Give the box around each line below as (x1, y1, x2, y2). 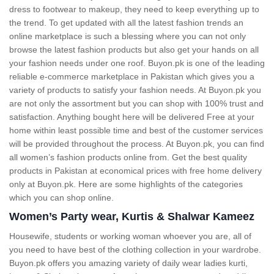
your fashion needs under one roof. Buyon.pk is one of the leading (9, 58, 265, 68)
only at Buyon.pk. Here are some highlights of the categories (9, 179, 243, 189)
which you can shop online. (9, 193, 114, 202)
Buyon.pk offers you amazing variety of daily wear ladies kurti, (9, 258, 248, 268)
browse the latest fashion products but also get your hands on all (9, 45, 259, 54)
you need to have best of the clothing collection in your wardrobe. (9, 245, 261, 254)
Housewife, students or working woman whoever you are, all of (9, 231, 251, 241)
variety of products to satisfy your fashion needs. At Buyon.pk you (9, 85, 261, 95)
